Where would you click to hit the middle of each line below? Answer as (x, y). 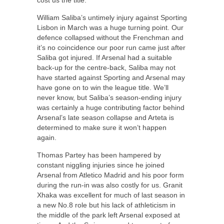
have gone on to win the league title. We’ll (103, 87)
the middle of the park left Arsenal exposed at (108, 215)
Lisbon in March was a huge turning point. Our (110, 27)
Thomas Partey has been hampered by (99, 155)
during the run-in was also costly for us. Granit (110, 185)
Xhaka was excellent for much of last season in (111, 195)
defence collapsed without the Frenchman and (110, 37)
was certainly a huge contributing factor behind (111, 107)
